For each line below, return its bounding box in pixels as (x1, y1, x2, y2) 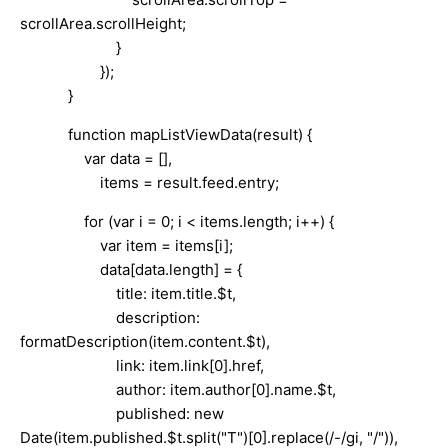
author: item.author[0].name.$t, (20, 379, 336, 399)
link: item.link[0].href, (20, 355, 264, 375)
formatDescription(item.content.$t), (20, 331, 270, 351)
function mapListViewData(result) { (20, 124, 312, 144)
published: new (20, 403, 224, 423)
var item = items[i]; (20, 235, 233, 255)
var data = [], (20, 148, 172, 168)
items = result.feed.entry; (20, 172, 279, 192)
